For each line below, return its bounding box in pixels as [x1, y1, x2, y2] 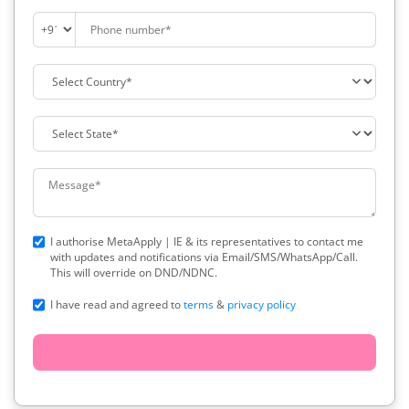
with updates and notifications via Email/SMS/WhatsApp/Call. [50, 248, 358, 265]
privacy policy [227, 296, 296, 312]
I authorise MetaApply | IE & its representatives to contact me [50, 233, 363, 249]
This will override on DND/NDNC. [50, 264, 217, 280]
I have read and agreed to [50, 296, 184, 312]
